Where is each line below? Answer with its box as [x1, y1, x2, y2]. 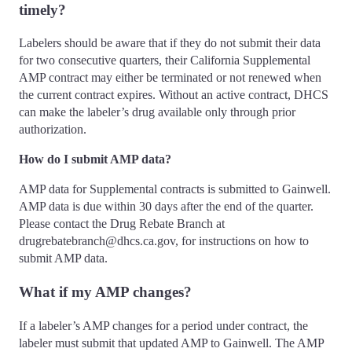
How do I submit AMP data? [19, 152, 171, 167]
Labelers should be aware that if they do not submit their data [19, 36, 321, 50]
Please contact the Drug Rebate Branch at [19, 217, 225, 231]
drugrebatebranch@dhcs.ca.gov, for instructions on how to [19, 234, 309, 248]
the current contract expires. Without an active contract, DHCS [19, 88, 328, 102]
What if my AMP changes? [19, 283, 203, 300]
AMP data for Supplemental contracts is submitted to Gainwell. [19, 182, 331, 196]
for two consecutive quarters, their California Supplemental [19, 53, 310, 68]
